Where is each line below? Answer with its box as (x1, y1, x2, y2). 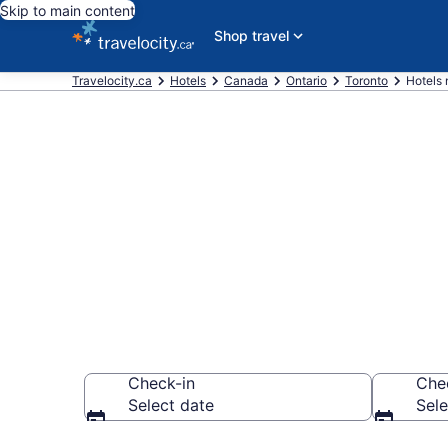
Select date (128, 395, 214, 415)
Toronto (345, 73, 388, 88)
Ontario (286, 73, 327, 88)
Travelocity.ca (72, 73, 152, 88)
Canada (224, 73, 268, 88)
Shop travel (213, 27, 289, 44)
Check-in (128, 373, 195, 393)
